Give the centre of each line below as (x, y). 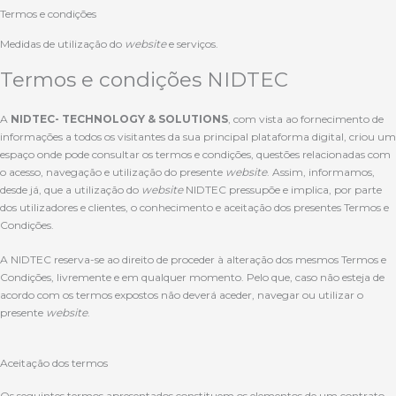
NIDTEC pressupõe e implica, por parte (282, 190)
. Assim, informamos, (321, 172)
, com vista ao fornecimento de (306, 119)
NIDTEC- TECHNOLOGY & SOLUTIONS (119, 119)
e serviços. (194, 44)
